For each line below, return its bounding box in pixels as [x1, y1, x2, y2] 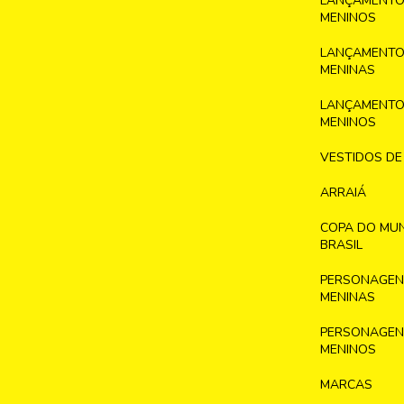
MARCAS [319, 376, 372, 394]
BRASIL [319, 236, 363, 254]
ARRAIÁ [319, 184, 366, 202]
